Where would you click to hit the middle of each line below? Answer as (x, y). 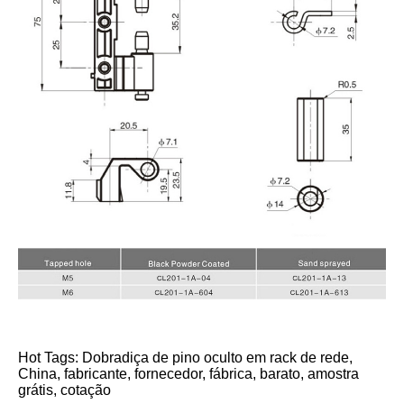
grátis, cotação (64, 390)
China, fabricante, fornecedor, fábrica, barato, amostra (188, 373)
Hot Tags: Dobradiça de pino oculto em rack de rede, (185, 357)
